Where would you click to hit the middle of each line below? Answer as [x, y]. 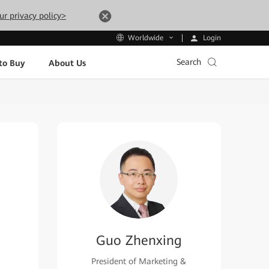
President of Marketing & [139, 261]
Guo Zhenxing [139, 240]
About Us [67, 63]
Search [189, 62]
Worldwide [146, 38]
